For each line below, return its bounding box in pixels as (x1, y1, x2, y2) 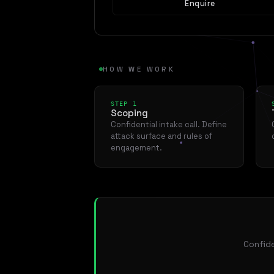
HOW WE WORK (103, 65, 175, 74)
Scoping (110, 107, 148, 119)
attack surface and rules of (110, 131, 212, 141)
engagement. (110, 143, 162, 153)
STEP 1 (110, 100, 138, 107)
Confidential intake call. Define (110, 119, 227, 130)
